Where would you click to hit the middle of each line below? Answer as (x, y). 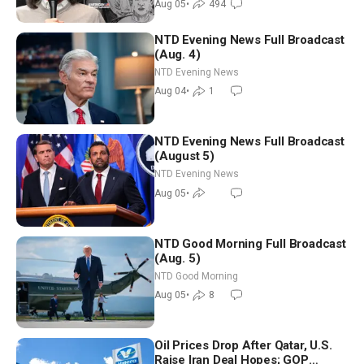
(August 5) (184, 156)
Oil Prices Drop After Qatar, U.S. (243, 346)
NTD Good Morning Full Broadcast (250, 243)
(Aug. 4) (178, 54)
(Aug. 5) (178, 258)
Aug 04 (170, 91)
